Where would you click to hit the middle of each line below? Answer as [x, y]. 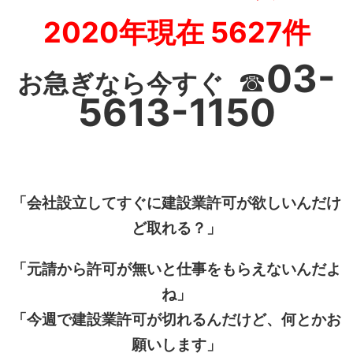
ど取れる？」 [176, 228]
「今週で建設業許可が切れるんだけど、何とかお [176, 320]
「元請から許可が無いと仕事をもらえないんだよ [176, 269]
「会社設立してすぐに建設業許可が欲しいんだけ [176, 203]
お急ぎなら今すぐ [121, 83]
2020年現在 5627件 [176, 32]
